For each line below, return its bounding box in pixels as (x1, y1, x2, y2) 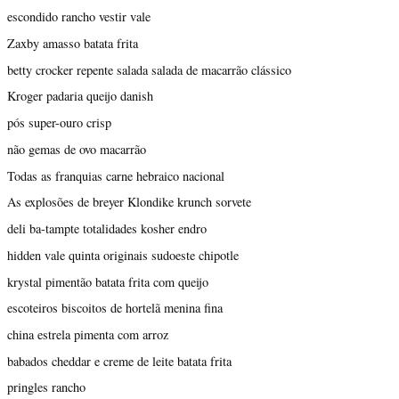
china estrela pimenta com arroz (7, 325, 168, 343)
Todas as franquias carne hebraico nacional (7, 167, 224, 184)
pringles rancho (7, 379, 85, 396)
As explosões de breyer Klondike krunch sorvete (7, 193, 251, 211)
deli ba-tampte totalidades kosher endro (7, 220, 207, 238)
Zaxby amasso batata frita (7, 35, 138, 53)
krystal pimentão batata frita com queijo (7, 273, 208, 290)
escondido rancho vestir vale (7, 8, 151, 26)
